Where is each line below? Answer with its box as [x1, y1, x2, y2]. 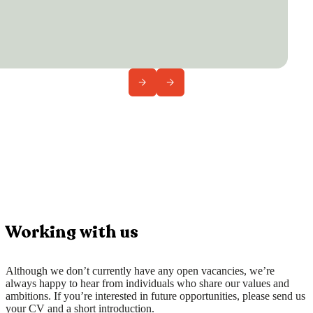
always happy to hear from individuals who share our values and [6, 277, 289, 290]
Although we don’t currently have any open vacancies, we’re [6, 265, 275, 277]
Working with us [6, 221, 138, 245]
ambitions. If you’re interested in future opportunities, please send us [6, 290, 305, 303]
